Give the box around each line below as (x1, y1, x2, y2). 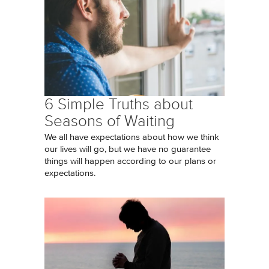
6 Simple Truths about (44, 95, 193, 113)
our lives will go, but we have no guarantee (44, 145, 211, 154)
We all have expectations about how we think (44, 133, 219, 142)
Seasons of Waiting (44, 112, 175, 130)
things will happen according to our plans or (44, 157, 216, 166)
